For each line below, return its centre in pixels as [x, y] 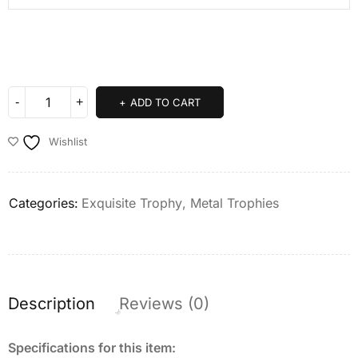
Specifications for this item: [92, 347]
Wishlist [68, 141]
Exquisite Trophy [132, 203]
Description [52, 303]
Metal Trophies [235, 203]
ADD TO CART [165, 102]
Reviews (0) [164, 303]
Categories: [44, 203]
